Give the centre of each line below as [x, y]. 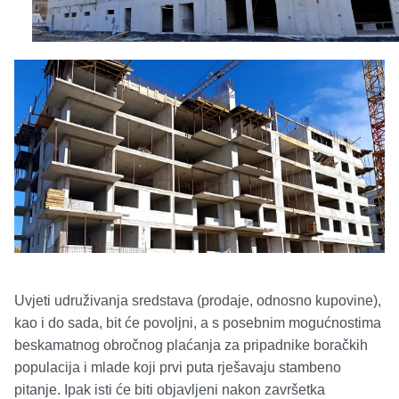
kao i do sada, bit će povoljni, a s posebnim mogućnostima [198, 323]
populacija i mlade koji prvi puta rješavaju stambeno [178, 368]
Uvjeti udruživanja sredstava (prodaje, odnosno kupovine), [198, 301]
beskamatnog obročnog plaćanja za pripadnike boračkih [191, 346]
